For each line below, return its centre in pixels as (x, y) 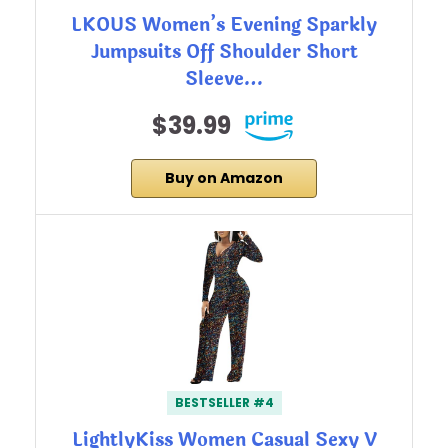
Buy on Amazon (224, 178)
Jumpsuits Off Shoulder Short (224, 52)
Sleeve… (224, 79)
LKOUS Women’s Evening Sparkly (224, 25)
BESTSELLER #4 (224, 403)
